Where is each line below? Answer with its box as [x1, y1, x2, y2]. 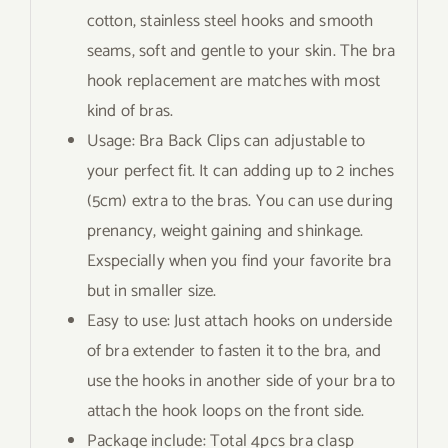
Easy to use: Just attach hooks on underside [86, 306, 393, 335]
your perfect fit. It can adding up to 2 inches [86, 156, 394, 185]
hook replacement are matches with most [86, 66, 381, 95]
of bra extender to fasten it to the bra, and [86, 336, 382, 365]
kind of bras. [86, 96, 174, 125]
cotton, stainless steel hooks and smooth [86, 6, 374, 35]
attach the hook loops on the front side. [86, 396, 365, 425]
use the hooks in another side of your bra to [86, 366, 396, 395]
